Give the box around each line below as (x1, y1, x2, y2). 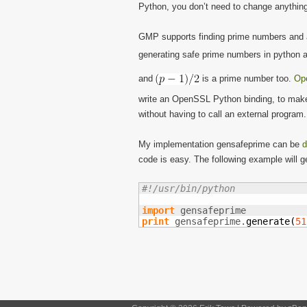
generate (246, 216, 290, 227)
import (142, 205, 175, 216)
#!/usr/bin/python (142, 183, 235, 194)
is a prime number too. (199, 73, 294, 84)
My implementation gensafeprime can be (138, 139, 302, 149)
